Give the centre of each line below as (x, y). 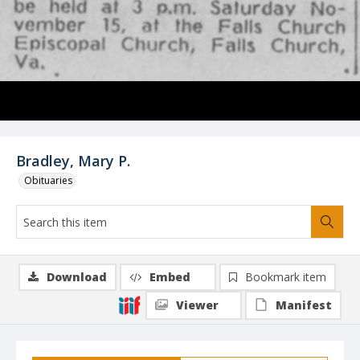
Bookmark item (286, 277)
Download (77, 277)
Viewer (197, 305)
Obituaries (48, 180)
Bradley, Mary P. (73, 161)
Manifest (304, 305)
